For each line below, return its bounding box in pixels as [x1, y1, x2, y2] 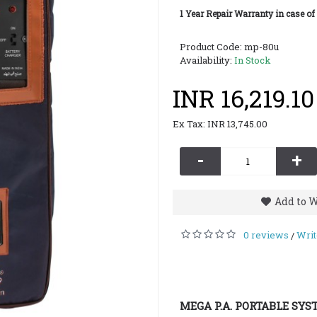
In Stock [234, 54, 271, 67]
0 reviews [243, 229, 289, 241]
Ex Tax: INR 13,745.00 [173, 117, 267, 130]
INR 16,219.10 [173, 82, 314, 114]
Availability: [180, 54, 234, 67]
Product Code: [180, 40, 244, 53]
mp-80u [244, 40, 279, 53]
